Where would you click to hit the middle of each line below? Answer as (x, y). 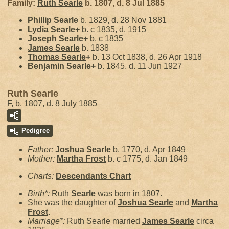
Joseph (43, 39)
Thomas (44, 57)
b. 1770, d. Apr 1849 (148, 150)
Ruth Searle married (105, 221)
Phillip (41, 20)
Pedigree (36, 131)
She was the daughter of (73, 203)
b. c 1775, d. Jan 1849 (147, 159)
